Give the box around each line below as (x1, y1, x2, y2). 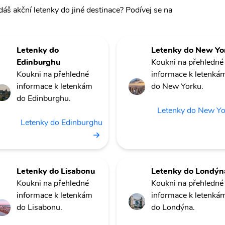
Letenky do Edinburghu (21, 117, 102, 128)
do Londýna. (151, 202, 195, 213)
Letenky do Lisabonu (17, 166, 95, 177)
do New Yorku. (151, 81, 203, 92)
